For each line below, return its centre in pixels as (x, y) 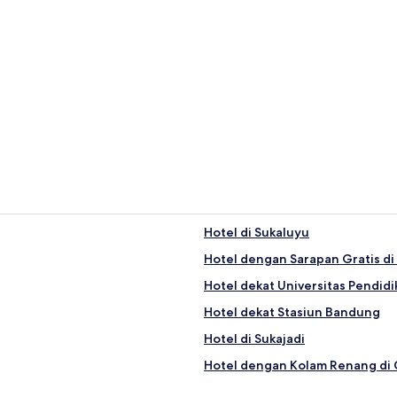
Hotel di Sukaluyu (257, 232)
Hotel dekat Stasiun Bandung (292, 311)
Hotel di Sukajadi (254, 338)
